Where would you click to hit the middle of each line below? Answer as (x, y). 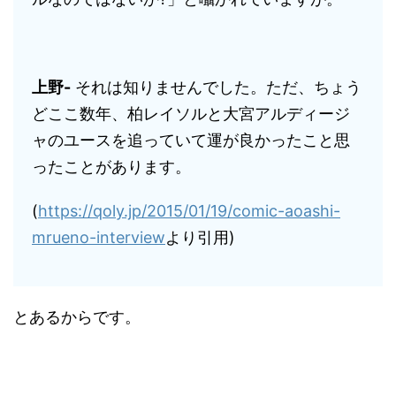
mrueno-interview (99, 237)
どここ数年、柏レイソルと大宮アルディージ (191, 114)
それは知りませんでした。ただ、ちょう (216, 87)
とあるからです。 (77, 317)
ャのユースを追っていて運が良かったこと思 (191, 140)
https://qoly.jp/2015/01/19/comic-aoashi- (189, 211)
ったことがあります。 (111, 167)
